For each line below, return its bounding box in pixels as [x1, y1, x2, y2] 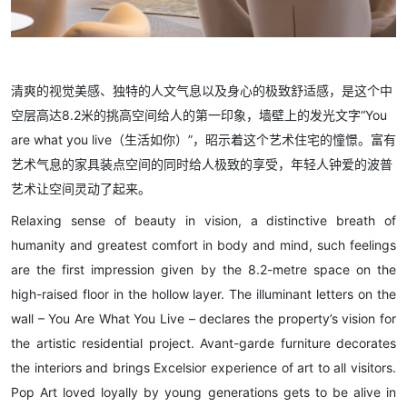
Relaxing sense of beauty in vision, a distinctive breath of [11, 213, 396, 229]
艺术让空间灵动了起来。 [11, 181, 151, 197]
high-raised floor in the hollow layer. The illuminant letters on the [11, 286, 396, 303]
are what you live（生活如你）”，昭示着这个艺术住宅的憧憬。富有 [11, 132, 396, 148]
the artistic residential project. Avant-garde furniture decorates [11, 335, 396, 352]
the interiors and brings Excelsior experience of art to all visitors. [11, 360, 396, 376]
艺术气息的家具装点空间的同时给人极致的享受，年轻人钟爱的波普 [11, 156, 392, 173]
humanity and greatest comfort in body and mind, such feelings [11, 237, 396, 253]
